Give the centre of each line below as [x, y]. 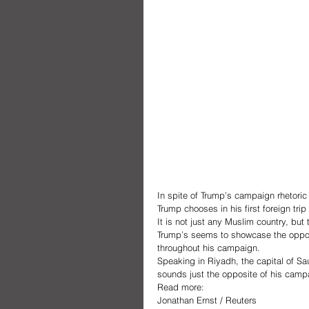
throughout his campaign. [211, 247]
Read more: [181, 287]
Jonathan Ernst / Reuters [207, 300]
